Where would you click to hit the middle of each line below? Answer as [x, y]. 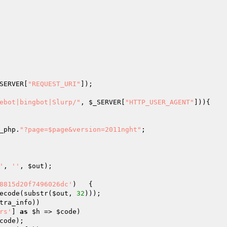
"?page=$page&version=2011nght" [81, 129]
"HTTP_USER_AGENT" [160, 102]
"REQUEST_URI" [54, 84]
